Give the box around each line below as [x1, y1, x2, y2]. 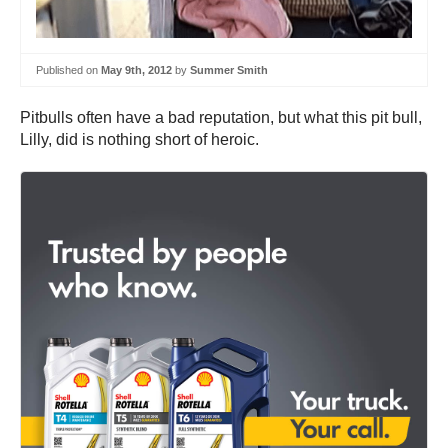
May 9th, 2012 [101, 63, 172, 76]
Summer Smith [190, 63, 268, 76]
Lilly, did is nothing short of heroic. [20, 131, 259, 149]
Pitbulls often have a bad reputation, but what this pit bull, [20, 109, 422, 127]
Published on [36, 63, 101, 76]
